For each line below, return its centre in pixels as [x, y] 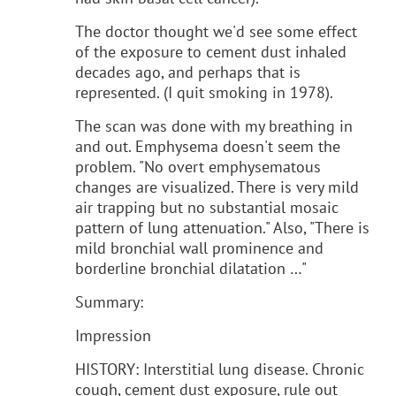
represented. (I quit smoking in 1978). [204, 92]
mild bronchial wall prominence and [199, 247]
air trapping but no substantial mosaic [207, 207]
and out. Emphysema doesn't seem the [208, 146]
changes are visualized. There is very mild [217, 187]
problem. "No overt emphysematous [198, 166]
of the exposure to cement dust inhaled [211, 51]
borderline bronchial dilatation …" [191, 268]
